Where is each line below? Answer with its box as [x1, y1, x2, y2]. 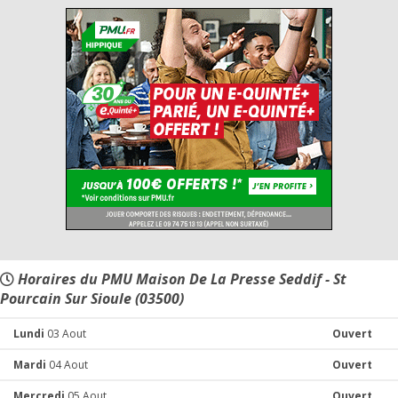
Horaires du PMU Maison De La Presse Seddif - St [14, 269, 346, 289]
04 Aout [46, 357, 88, 372]
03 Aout [44, 326, 86, 341]
